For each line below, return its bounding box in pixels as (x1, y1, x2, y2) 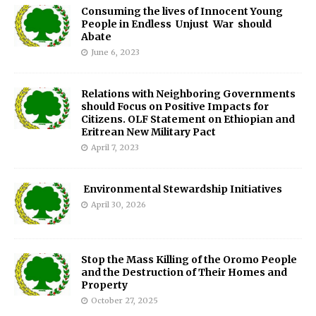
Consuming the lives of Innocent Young (81, 4, 283, 18)
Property (81, 279, 128, 292)
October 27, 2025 (91, 296, 158, 306)
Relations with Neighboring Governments (81, 87, 296, 100)
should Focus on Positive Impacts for (81, 99, 269, 113)
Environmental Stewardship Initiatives (81, 182, 282, 195)
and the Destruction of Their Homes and (81, 266, 287, 279)
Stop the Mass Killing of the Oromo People (81, 253, 297, 267)
